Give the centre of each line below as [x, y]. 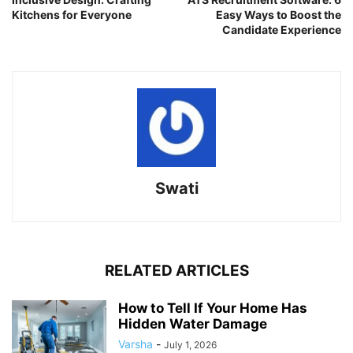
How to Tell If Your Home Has [213, 308]
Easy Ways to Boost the [279, 14]
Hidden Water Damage [193, 323]
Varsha [136, 344]
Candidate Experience [282, 29]
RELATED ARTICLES [176, 270]
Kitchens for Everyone [72, 14]
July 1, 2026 [190, 344]
